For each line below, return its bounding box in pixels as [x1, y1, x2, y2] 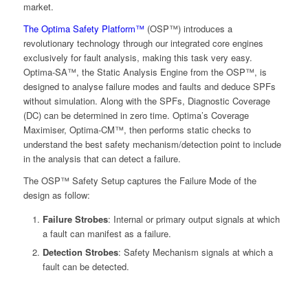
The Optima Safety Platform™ [23, 22, 144, 36]
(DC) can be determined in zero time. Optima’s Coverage [23, 109, 249, 122]
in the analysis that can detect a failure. [23, 152, 181, 166]
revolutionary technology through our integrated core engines [23, 36, 263, 50]
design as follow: [23, 188, 90, 202]
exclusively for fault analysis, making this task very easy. [23, 51, 252, 65]
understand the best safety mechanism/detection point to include [23, 137, 281, 151]
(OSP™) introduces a [144, 22, 232, 36]
